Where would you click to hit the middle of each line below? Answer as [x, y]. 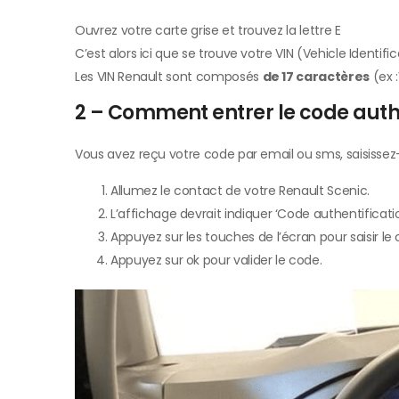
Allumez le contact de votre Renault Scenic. [240, 191]
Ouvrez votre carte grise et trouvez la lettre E [208, 31]
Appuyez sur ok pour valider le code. [216, 261]
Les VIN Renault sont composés [169, 77]
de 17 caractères [316, 77]
